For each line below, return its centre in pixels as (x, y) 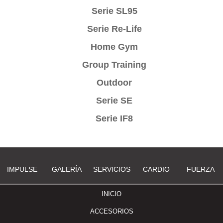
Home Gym (114, 47)
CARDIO (156, 169)
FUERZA (201, 169)
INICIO (111, 194)
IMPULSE (22, 169)
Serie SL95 (114, 11)
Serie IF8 (114, 118)
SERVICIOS (111, 169)
